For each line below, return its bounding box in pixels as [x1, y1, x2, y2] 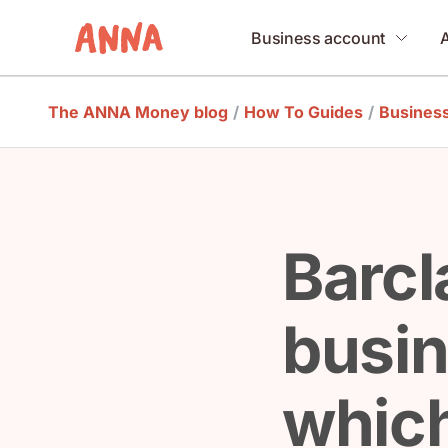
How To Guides [244, 102, 363, 122]
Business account [250, 27, 386, 48]
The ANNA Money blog [48, 102, 228, 122]
